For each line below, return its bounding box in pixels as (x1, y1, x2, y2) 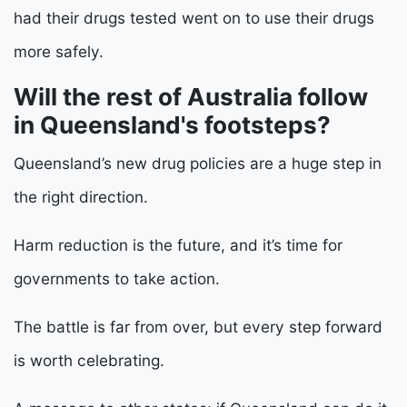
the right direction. (14, 187, 153, 207)
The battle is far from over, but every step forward (14, 317, 382, 337)
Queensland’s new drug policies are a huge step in (14, 154, 382, 174)
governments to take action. (14, 269, 220, 289)
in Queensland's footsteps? (14, 111, 331, 140)
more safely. (14, 42, 104, 62)
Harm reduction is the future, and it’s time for (14, 235, 342, 255)
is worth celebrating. (14, 351, 164, 371)
